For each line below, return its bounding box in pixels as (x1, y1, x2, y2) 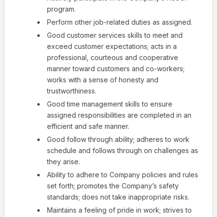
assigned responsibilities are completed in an (47, 111, 191, 120)
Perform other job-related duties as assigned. (47, 18, 192, 27)
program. (47, 5, 76, 14)
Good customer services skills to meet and (47, 31, 183, 40)
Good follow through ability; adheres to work (47, 135, 189, 144)
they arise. (47, 157, 80, 166)
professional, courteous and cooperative (47, 53, 178, 62)
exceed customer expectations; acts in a (47, 42, 177, 51)
